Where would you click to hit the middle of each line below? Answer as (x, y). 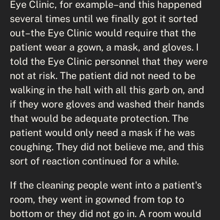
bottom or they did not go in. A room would (106, 213)
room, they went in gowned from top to (97, 199)
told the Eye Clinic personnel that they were (109, 61)
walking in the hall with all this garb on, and (107, 89)
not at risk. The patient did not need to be (103, 75)
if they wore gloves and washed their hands (107, 104)
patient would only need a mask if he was (102, 132)
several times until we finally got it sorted (104, 18)
